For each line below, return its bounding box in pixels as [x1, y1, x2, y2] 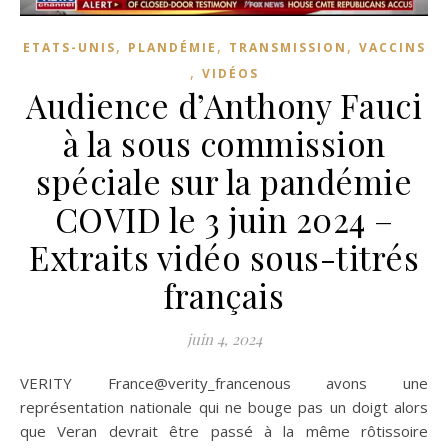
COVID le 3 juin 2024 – [54, 197, 394, 242]
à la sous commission [62, 121, 386, 166]
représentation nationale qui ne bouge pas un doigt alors [20, 397, 428, 418]
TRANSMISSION [228, 39, 347, 57]
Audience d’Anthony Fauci [26, 83, 422, 128]
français [164, 273, 284, 318]
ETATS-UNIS [22, 39, 116, 57]
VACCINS [358, 39, 426, 57]
